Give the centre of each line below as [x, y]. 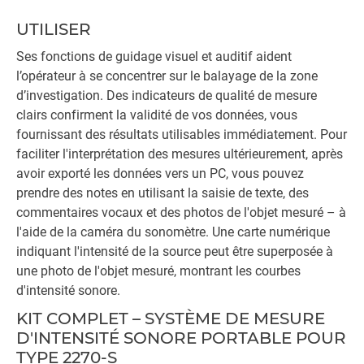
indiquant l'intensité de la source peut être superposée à [175, 251]
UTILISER [54, 29]
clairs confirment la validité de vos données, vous [157, 115]
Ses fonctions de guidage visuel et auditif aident [154, 56]
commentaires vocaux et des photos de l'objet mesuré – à [181, 212]
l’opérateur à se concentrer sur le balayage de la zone [167, 76]
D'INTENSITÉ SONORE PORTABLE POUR [181, 338]
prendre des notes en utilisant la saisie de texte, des [162, 193]
